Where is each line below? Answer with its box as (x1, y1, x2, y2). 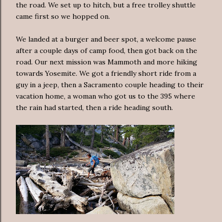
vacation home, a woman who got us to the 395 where (16, 91, 195, 101)
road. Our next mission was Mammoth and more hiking (16, 57, 197, 66)
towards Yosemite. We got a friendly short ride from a (16, 68, 196, 78)
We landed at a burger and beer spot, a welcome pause (16, 34, 196, 44)
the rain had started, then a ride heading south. (16, 103, 173, 112)
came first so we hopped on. (16, 11, 110, 21)
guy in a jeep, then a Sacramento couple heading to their (16, 80, 204, 89)
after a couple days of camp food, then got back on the (16, 46, 197, 55)
